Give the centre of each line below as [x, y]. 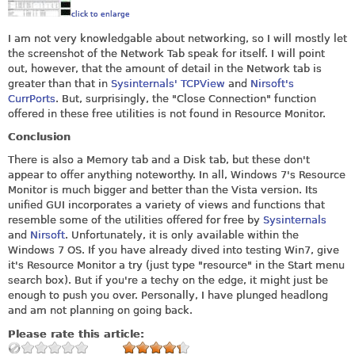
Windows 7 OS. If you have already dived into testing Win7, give [174, 250]
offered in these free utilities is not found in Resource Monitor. [167, 113]
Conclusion [39, 136]
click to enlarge [101, 15]
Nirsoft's [272, 83]
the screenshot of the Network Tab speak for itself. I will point [166, 53]
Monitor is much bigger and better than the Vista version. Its [163, 190]
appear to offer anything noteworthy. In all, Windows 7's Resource [177, 175]
